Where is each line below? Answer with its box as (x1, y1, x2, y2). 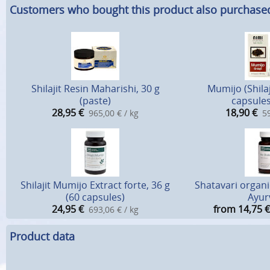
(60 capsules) (66, 190, 125, 204)
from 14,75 (213, 202, 262, 216)
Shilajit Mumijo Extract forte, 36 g (20, 178, 170, 192)
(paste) (80, 94, 111, 108)
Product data (10, 228, 75, 243)
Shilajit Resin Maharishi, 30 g (31, 82, 160, 96)
